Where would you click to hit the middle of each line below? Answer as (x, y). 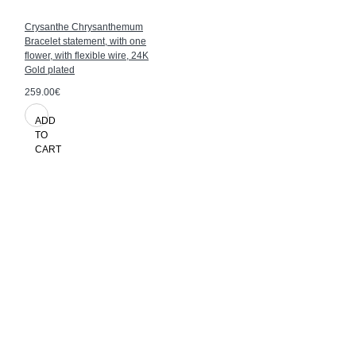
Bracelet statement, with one (85, 41)
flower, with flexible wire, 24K (87, 55)
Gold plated (50, 70)
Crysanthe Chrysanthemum (84, 27)
